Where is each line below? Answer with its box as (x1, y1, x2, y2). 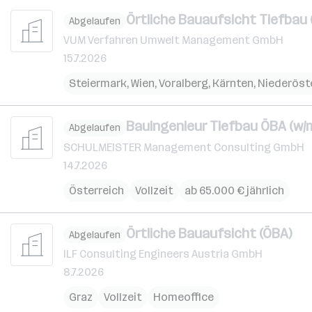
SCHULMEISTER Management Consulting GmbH (63, 140, 304, 154)
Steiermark (69, 77, 127, 90)
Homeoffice (153, 290, 214, 304)
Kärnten (212, 77, 253, 90)
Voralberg (159, 77, 208, 90)
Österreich (69, 183, 124, 197)
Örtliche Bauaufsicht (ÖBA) (126, 224, 292, 242)
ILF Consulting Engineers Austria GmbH (63, 247, 263, 260)
